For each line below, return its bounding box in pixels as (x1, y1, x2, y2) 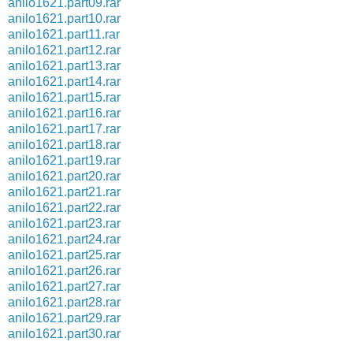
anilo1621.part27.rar (8, 279, 121, 293)
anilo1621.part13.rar (8, 58, 121, 72)
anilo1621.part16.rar (8, 106, 121, 120)
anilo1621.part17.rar (8, 121, 121, 136)
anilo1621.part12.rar (8, 43, 121, 57)
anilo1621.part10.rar (8, 11, 121, 25)
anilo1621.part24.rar (8, 232, 121, 246)
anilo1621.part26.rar (8, 263, 121, 277)
